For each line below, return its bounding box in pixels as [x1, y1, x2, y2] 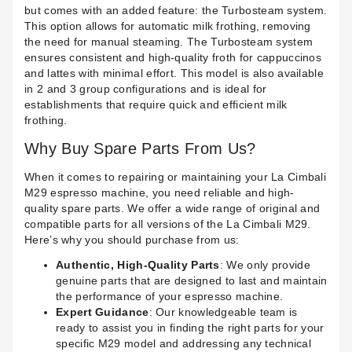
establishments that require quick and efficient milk [24, 98, 288, 112]
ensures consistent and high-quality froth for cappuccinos [24, 51, 322, 64]
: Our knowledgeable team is [148, 306, 298, 319]
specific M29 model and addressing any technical [56, 337, 312, 350]
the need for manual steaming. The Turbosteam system [24, 35, 313, 49]
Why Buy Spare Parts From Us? [24, 140, 256, 158]
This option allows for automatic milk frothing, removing [24, 20, 311, 33]
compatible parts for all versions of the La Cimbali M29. [24, 218, 311, 231]
